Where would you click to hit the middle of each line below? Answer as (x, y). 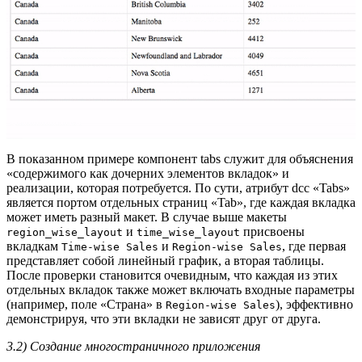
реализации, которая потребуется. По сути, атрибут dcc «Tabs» (178, 187)
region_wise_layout (65, 232)
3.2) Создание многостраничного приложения (133, 346)
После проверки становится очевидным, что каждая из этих (172, 275)
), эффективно (314, 304)
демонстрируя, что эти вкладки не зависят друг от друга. (164, 318)
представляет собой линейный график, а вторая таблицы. (165, 260)
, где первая (314, 246)
